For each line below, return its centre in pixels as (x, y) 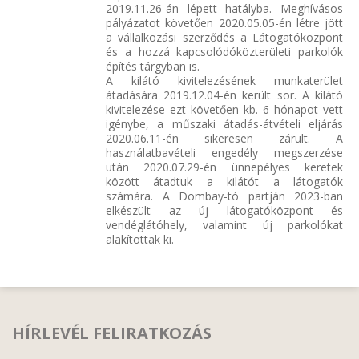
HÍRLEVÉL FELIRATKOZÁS (112, 333)
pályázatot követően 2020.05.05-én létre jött (224, 22)
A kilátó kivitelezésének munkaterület (224, 80)
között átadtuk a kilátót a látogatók (224, 181)
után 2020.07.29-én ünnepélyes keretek (224, 167)
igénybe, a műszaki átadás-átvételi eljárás (224, 123)
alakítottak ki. (140, 239)
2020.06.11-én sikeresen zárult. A (224, 138)
